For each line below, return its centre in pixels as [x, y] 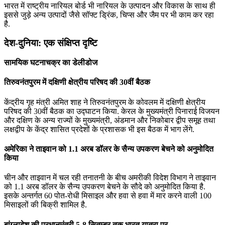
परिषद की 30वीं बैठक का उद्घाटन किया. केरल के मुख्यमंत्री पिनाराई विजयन [112, 111]
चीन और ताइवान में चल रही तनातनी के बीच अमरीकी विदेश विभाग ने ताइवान [110, 178]
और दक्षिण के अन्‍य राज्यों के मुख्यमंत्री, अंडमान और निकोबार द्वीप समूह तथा [110, 120]
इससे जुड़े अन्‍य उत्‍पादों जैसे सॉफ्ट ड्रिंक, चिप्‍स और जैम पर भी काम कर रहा [109, 15]
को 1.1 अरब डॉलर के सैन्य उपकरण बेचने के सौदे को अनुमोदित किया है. [105, 187]
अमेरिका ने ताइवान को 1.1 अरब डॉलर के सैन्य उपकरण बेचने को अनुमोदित [109, 149]
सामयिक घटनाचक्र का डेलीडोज [51, 63]
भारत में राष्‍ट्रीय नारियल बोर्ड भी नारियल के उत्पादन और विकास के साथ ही [110, 6]
